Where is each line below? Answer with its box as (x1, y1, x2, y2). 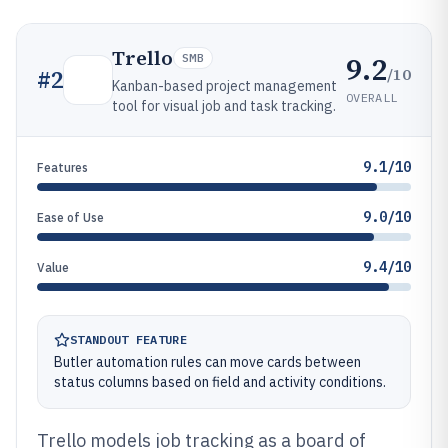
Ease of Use (37, 210, 104, 225)
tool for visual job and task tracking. (112, 97, 336, 115)
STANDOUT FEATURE (70, 332, 187, 347)
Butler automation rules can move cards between (54, 353, 361, 371)
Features (37, 160, 88, 175)
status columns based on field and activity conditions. (54, 373, 386, 391)
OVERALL (346, 89, 398, 105)
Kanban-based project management (112, 77, 337, 95)
